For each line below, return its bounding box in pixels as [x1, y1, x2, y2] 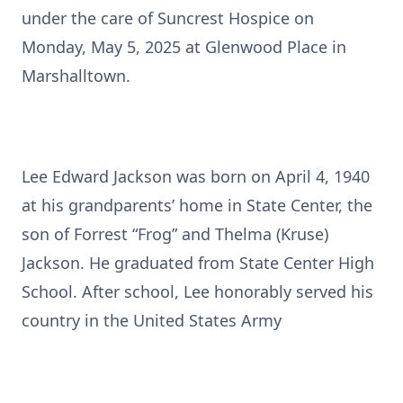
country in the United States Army [22, 309, 282, 331]
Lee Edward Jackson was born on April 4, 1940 [22, 166, 370, 187]
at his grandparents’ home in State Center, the [22, 194, 372, 216]
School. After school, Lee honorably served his [22, 281, 373, 302]
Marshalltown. [22, 65, 130, 86]
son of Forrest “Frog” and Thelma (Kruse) [22, 223, 328, 245]
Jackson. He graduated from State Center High [22, 252, 374, 273]
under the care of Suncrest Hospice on [22, 7, 314, 29]
